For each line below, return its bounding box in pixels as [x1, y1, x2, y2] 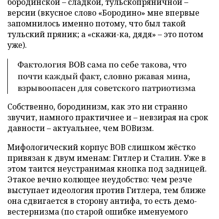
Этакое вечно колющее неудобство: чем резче [7, 174, 192, 185]
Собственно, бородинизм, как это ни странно [7, 101, 187, 112]
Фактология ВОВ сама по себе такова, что [18, 59, 187, 70]
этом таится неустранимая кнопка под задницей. [7, 163, 207, 174]
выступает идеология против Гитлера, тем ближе [7, 185, 206, 196]
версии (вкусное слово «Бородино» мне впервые [7, 7, 199, 18]
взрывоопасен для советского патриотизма [18, 82, 196, 93]
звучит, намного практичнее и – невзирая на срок [7, 112, 208, 123]
